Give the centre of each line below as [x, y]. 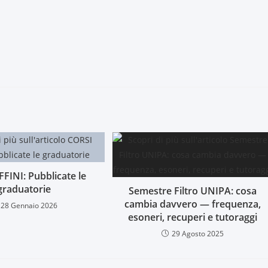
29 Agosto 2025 [198, 234]
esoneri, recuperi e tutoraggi [193, 217]
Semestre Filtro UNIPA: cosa [193, 191]
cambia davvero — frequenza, [193, 204]
